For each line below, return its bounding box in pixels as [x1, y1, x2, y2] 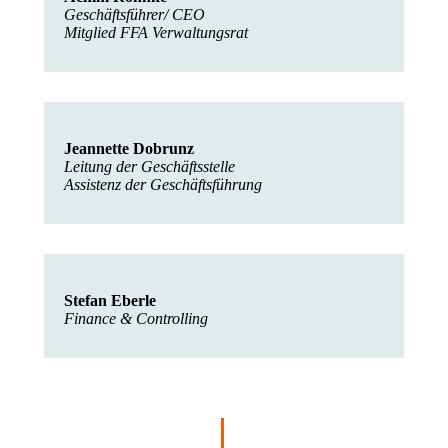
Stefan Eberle [64, 292, 156, 309]
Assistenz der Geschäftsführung [64, 176, 266, 193]
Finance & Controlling [64, 310, 208, 327]
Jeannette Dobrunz [64, 140, 194, 157]
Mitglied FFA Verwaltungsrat [64, 24, 252, 41]
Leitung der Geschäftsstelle [64, 158, 235, 175]
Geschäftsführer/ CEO [64, 6, 205, 23]
